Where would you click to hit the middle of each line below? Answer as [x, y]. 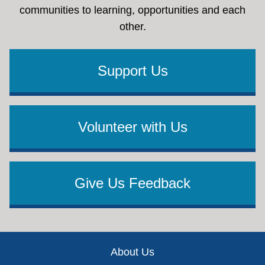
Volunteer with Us [132, 127]
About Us [132, 252]
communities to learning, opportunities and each [132, 10]
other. [132, 27]
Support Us [132, 71]
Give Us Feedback [132, 183]
